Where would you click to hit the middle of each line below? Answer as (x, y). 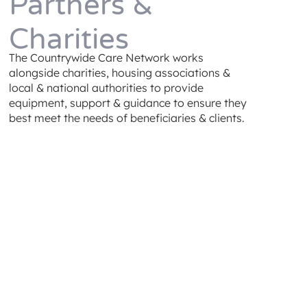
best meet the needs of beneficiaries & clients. (126, 118)
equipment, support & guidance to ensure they (127, 103)
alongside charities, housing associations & (119, 73)
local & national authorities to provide (106, 88)
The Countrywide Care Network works (106, 58)
